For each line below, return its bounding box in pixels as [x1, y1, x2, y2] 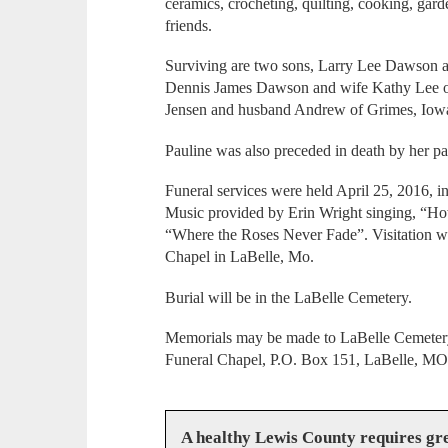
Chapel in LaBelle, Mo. [165, 248, 315, 266]
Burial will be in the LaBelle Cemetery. [165, 288, 413, 306]
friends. [165, 16, 213, 34]
